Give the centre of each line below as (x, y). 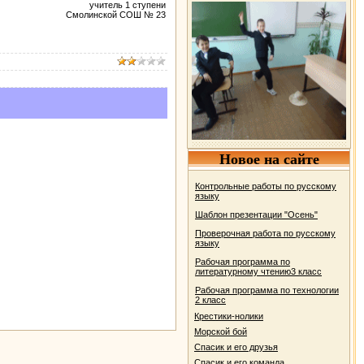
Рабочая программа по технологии (267, 290)
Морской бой (221, 331)
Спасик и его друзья (236, 347)
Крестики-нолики (229, 316)
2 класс (210, 300)
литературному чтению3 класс (258, 271)
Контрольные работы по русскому (266, 186)
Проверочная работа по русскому (265, 233)
